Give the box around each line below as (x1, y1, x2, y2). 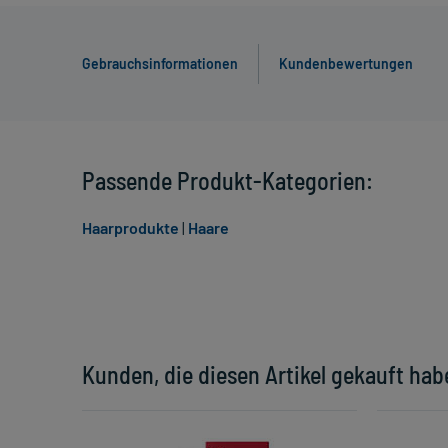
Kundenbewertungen (279, 55, 413, 73)
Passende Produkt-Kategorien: (82, 166, 373, 196)
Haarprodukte (82, 218, 179, 238)
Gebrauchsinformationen (82, 55, 238, 73)
